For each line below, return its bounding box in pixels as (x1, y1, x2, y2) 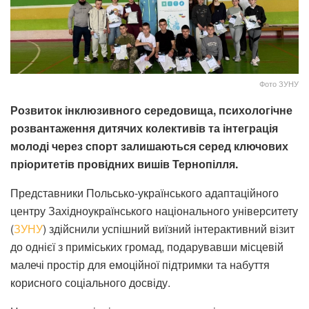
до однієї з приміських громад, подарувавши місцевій (10, 238, 283, 255)
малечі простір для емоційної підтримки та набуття (10, 256, 270, 272)
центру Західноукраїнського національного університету (10, 202, 298, 219)
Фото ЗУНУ (259, 77, 299, 89)
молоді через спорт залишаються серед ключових (10, 137, 288, 154)
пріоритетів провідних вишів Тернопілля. (10, 155, 238, 172)
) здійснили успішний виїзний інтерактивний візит (43, 220, 295, 237)
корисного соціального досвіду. (10, 274, 170, 290)
